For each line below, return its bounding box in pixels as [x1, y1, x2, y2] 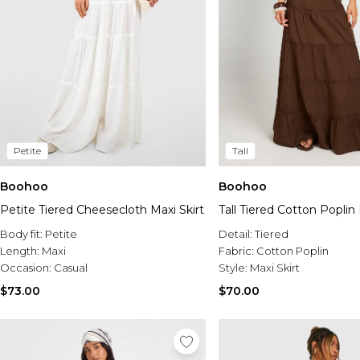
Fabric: [219, 244, 256, 258]
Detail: [219, 227, 255, 241]
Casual [54, 261, 88, 275]
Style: [219, 261, 250, 275]
